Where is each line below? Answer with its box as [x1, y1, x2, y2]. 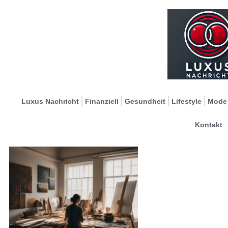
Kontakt [194, 120, 222, 129]
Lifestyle [172, 97, 202, 105]
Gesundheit [125, 97, 165, 105]
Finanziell [85, 97, 119, 105]
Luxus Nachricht [21, 97, 79, 105]
